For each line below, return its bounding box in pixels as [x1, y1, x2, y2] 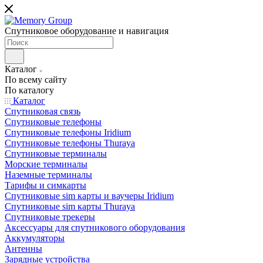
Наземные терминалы [5, 170, 92, 180]
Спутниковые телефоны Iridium [5, 127, 131, 137]
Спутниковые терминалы [5, 149, 107, 159]
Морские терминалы [5, 159, 87, 169]
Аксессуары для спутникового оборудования [5, 222, 185, 232]
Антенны [5, 244, 42, 254]
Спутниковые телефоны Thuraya [5, 138, 135, 148]
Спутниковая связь [5, 106, 80, 116]
